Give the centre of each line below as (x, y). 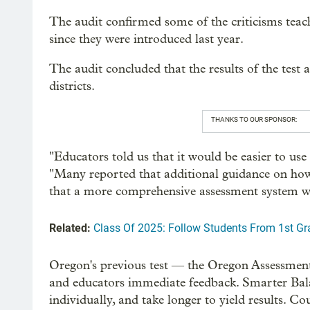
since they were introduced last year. (146, 39)
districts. (72, 86)
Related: (70, 228)
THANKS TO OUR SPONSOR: (254, 119)
